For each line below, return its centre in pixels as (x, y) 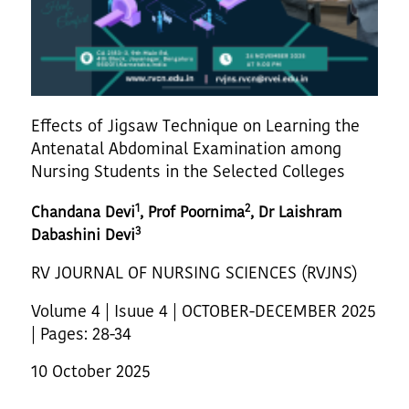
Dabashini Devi (83, 235)
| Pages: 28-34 (81, 334)
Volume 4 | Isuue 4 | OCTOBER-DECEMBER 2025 (204, 311)
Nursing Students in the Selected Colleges (188, 172)
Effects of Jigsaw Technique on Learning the (195, 126)
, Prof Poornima (192, 212)
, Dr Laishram (296, 212)
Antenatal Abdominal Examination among (186, 149)
